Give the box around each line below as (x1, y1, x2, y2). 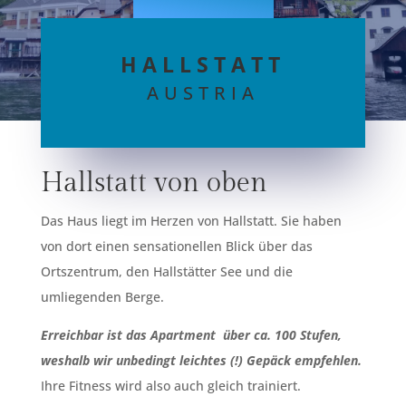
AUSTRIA (147, 81, 259, 105)
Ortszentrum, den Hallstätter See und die (40, 262, 293, 280)
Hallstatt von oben (40, 166, 267, 199)
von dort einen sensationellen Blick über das (40, 237, 313, 255)
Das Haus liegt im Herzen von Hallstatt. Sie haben (40, 211, 342, 229)
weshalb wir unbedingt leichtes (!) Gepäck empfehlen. (40, 351, 362, 369)
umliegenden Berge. (40, 287, 164, 305)
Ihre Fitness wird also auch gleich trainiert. (40, 376, 301, 394)
